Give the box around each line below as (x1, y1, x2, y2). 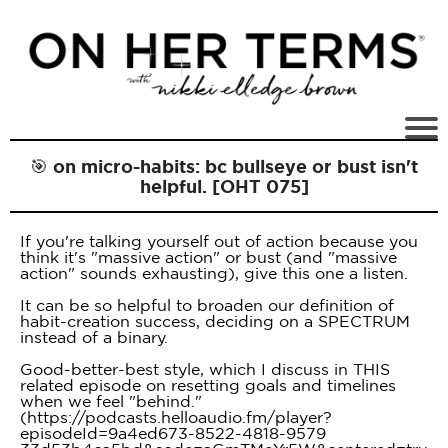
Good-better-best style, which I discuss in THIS (20, 360, 390, 378)
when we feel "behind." (20, 392, 202, 410)
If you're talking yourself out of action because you (20, 232, 418, 250)
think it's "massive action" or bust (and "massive (20, 248, 397, 266)
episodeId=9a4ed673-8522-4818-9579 (20, 424, 326, 442)
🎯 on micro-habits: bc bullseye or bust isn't (30, 156, 418, 176)
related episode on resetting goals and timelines (20, 376, 396, 394)
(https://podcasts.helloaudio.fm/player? (20, 408, 332, 426)
